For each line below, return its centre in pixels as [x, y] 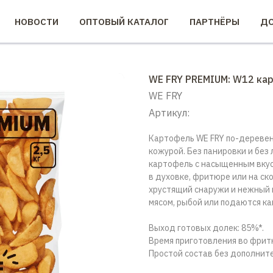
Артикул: [169, 113]
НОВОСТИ [37, 22]
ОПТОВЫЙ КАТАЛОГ [124, 22]
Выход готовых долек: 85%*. [206, 228]
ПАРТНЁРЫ [214, 22]
